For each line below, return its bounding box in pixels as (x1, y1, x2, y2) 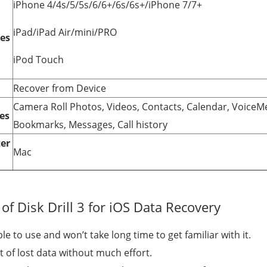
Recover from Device (13, 82, 106, 95)
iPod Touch (13, 53, 64, 66)
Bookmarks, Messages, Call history (13, 118, 170, 131)
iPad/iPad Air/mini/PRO (13, 26, 117, 39)
